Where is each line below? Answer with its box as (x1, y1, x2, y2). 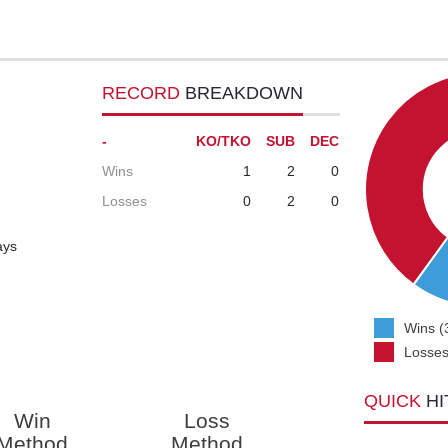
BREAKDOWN (185, 83, 304, 104)
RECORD (102, 83, 186, 104)
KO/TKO (196, 133, 252, 150)
